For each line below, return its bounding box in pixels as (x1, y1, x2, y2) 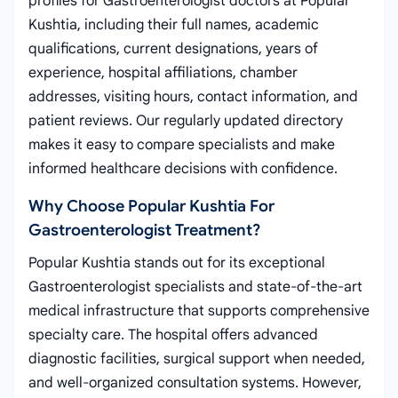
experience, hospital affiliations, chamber (28, 64, 298, 82)
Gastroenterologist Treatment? (28, 220, 260, 240)
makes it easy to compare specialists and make (28, 136, 335, 154)
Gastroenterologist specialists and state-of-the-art (28, 278, 362, 296)
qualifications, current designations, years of (28, 40, 318, 58)
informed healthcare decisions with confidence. (28, 160, 338, 178)
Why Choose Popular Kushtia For (28, 196, 275, 216)
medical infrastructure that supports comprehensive (28, 302, 370, 320)
